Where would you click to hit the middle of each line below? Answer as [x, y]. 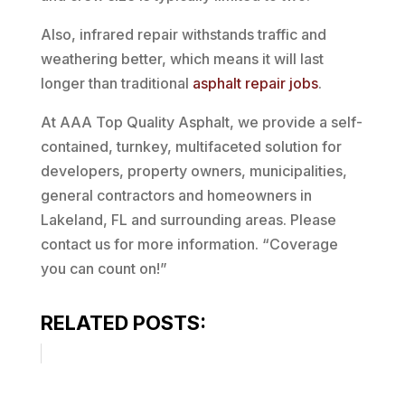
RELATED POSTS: [123, 323]
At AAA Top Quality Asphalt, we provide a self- [201, 122]
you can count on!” [104, 268]
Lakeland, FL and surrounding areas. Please [188, 220]
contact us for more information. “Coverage [189, 244]
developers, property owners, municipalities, [193, 171]
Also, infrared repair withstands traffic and [183, 34]
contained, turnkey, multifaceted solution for [191, 146]
